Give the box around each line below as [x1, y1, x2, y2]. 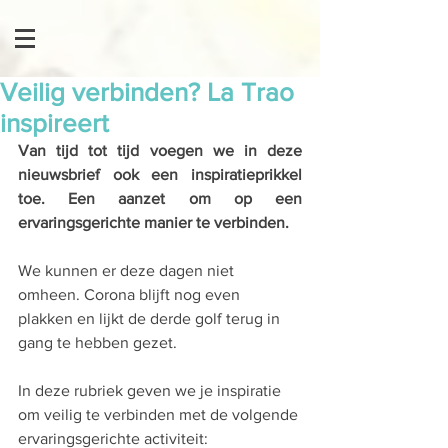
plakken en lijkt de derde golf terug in [18, 310, 284, 327]
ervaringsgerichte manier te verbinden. [18, 214, 293, 231]
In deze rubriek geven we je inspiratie [18, 382, 285, 399]
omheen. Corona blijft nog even [18, 286, 244, 303]
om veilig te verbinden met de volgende [18, 406, 302, 423]
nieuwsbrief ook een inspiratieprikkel [18, 166, 302, 183]
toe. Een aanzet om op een [18, 190, 302, 207]
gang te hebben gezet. [18, 334, 181, 351]
